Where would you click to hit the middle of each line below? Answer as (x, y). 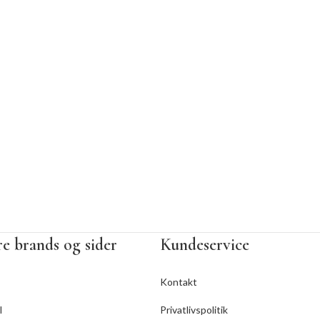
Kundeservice (205, 245)
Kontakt (179, 282)
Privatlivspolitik (194, 310)
